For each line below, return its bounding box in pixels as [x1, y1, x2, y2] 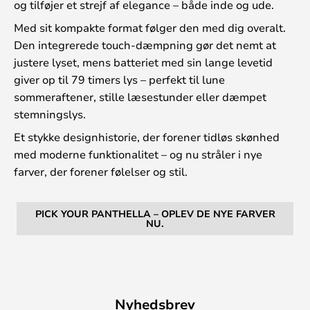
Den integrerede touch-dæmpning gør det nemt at [14, 37, 276, 52]
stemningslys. [14, 106, 86, 121]
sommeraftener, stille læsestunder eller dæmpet [14, 89, 266, 104]
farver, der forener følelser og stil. [14, 163, 188, 179]
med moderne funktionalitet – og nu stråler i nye [14, 146, 262, 161]
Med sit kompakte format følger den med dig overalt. [14, 19, 286, 35]
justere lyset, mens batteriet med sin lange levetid [14, 54, 273, 69]
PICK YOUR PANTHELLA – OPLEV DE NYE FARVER [35, 206, 275, 220]
